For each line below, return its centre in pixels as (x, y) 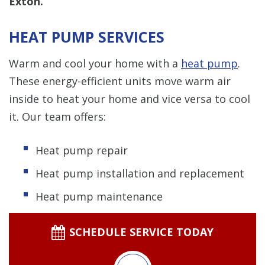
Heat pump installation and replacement (140, 173)
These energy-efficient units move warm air (120, 81)
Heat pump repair (82, 150)
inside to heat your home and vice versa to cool (130, 98)
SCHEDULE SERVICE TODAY (141, 232)
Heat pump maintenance (99, 196)
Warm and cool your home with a (95, 63)
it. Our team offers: (57, 116)
